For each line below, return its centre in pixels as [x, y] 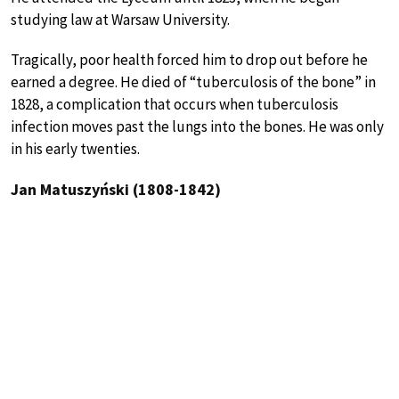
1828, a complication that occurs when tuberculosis [175, 104]
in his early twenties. [75, 148]
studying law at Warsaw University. [120, 19]
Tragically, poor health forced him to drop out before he [189, 59]
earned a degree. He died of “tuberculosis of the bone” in [193, 81]
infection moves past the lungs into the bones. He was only [197, 126]
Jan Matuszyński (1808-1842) [116, 189]
